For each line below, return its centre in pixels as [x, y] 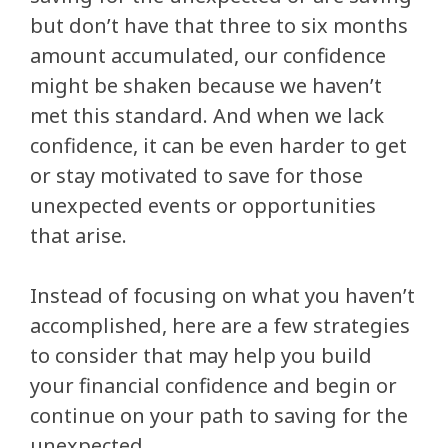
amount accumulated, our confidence [208, 55]
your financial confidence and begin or [213, 385]
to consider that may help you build [201, 355]
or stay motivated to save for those [196, 175]
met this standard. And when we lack [207, 115]
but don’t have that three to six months [219, 25]
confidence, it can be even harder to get [218, 145]
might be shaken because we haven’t [206, 85]
